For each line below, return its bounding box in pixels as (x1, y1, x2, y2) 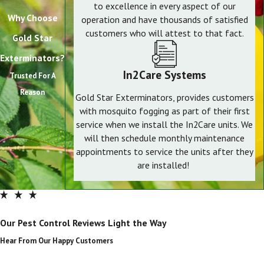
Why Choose (7, 11, 58, 24)
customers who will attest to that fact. (85, 27, 244, 39)
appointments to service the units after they (75, 145, 253, 157)
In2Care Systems (123, 67, 206, 82)
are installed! (137, 159, 192, 171)
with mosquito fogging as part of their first (79, 104, 250, 117)
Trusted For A (9, 70, 56, 81)
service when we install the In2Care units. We (76, 118, 253, 130)
